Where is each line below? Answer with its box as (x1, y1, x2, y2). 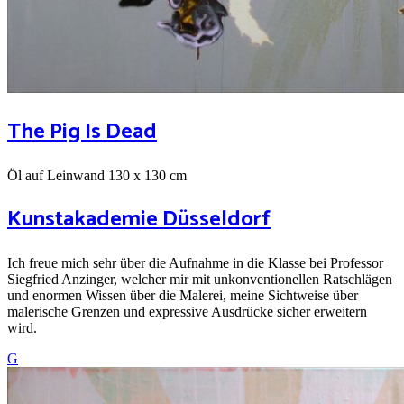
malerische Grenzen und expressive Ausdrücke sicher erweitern (7, 303, 367, 319)
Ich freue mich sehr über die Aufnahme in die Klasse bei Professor (7, 254, 383, 271)
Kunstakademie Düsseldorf (7, 201, 271, 237)
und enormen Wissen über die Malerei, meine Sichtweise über (7, 287, 358, 303)
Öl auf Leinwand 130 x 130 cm (7, 167, 187, 183)
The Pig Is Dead (7, 115, 157, 151)
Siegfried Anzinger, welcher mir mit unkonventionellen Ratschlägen (7, 271, 392, 287)
